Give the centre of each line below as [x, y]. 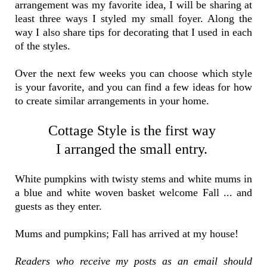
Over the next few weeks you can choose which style [133, 74]
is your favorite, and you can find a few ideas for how [133, 87]
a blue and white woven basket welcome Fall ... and [133, 193]
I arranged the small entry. [133, 149]
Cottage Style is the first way [133, 131]
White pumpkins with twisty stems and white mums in [133, 179]
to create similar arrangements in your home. [115, 101]
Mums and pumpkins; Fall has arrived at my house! [128, 234]
